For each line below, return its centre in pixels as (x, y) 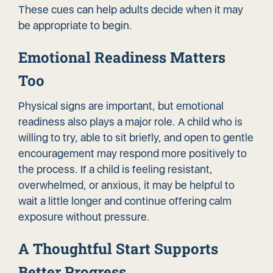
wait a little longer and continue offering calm (125, 201)
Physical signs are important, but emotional (121, 106)
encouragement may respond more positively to (133, 154)
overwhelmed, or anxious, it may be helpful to (126, 185)
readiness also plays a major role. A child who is (130, 122)
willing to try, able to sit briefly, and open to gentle (136, 138)
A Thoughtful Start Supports (118, 249)
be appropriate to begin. (75, 26)
